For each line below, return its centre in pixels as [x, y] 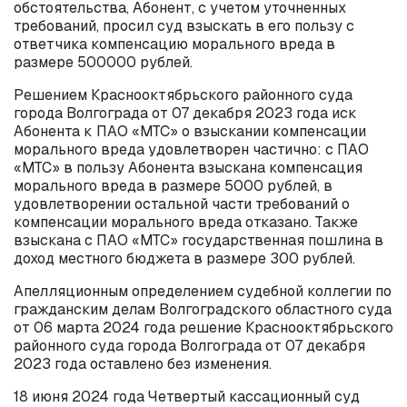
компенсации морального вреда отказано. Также [186, 222]
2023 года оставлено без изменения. [143, 364]
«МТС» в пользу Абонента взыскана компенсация [188, 168]
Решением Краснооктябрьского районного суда [183, 95]
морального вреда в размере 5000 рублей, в [173, 186]
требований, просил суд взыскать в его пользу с [184, 26]
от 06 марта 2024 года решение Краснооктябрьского [203, 328]
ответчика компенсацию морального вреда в [174, 44]
